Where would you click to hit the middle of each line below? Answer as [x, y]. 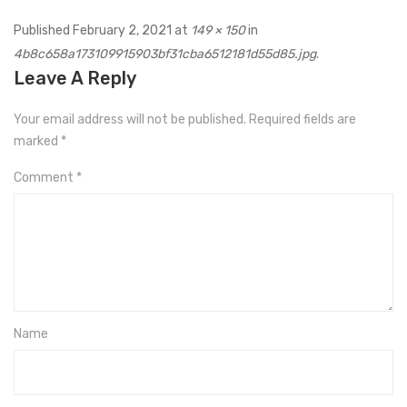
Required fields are [303, 120]
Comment [45, 178]
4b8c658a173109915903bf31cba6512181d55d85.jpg [165, 55]
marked [37, 142]
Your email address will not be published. [130, 120]
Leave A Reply [75, 79]
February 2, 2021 [122, 31]
